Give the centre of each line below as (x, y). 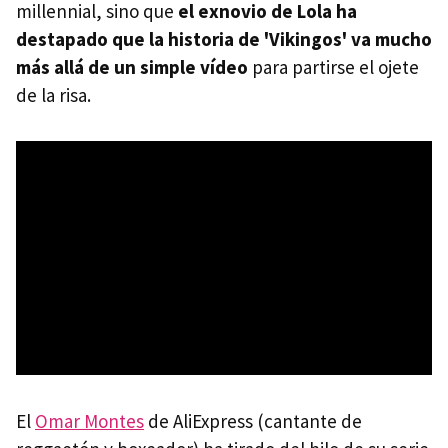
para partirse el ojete (333, 67)
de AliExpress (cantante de (253, 421)
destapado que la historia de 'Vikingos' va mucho (224, 39)
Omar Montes (89, 421)
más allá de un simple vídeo (132, 67)
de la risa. (53, 95)
